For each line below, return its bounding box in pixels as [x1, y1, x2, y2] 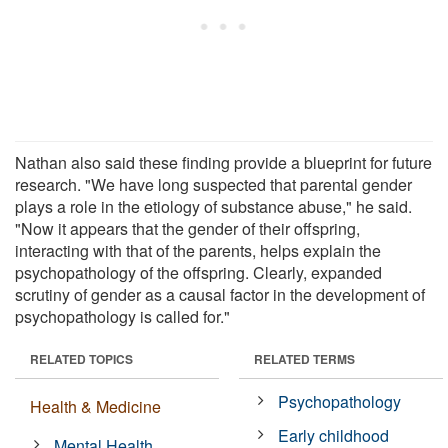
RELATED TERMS [254, 349, 355, 368]
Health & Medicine [30, 394, 161, 418]
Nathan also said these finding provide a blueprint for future [15, 150, 432, 174]
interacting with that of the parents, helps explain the [15, 238, 381, 262]
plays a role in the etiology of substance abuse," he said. [15, 194, 412, 218]
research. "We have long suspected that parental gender [15, 172, 412, 196]
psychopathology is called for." [15, 304, 230, 328]
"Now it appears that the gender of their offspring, [15, 216, 360, 240]
